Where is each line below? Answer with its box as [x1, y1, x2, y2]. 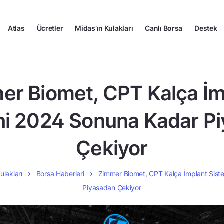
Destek [194, 23, 217, 32]
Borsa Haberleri [36, 169, 84, 178]
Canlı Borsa [145, 23, 183, 32]
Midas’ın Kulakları [75, 23, 133, 32]
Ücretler [36, 23, 63, 32]
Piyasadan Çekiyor [82, 183, 141, 192]
